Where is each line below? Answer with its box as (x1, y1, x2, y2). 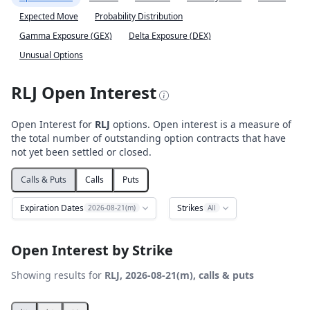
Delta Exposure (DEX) (129, 30, 211, 42)
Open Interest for (11, 118, 95, 131)
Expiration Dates (20, 202, 84, 214)
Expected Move (19, 10, 78, 22)
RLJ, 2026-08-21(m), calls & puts (104, 268, 254, 282)
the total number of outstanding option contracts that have (11, 131, 286, 145)
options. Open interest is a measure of (110, 118, 291, 131)
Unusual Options (19, 49, 83, 61)
